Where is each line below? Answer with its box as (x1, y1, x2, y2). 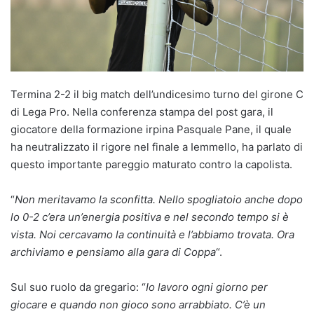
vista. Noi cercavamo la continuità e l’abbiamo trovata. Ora (11, 228, 294, 242)
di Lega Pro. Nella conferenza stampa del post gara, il (11, 105, 273, 119)
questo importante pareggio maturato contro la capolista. (11, 158, 292, 172)
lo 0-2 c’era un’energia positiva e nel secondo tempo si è (11, 210, 289, 224)
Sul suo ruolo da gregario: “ (11, 280, 146, 294)
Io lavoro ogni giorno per (146, 280, 268, 294)
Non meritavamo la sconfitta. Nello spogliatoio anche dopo (15, 193, 303, 207)
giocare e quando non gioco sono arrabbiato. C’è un (11, 298, 266, 312)
